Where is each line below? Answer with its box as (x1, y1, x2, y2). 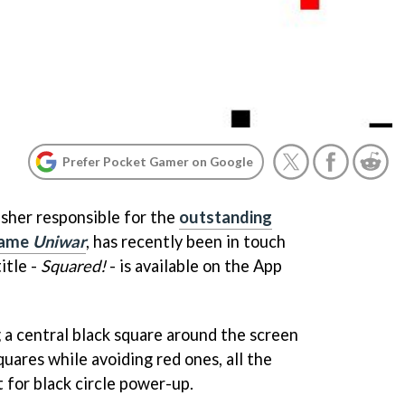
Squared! (41, 256, 106, 276)
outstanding (179, 207, 272, 227)
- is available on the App (106, 256, 282, 276)
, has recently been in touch (86, 231, 286, 251)
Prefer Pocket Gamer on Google (62, 154, 253, 169)
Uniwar (33, 231, 86, 251)
